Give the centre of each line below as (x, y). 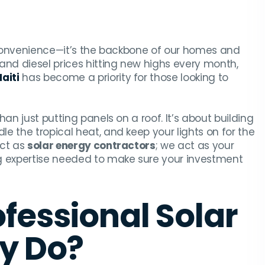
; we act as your (195, 146)
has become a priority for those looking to (124, 78)
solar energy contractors (91, 146)
